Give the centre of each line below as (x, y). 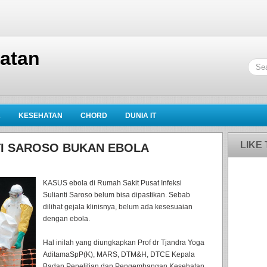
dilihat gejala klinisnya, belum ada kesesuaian (118, 207)
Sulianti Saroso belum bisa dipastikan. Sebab (117, 195)
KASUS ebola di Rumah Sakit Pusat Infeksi (112, 183)
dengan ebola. (66, 219)
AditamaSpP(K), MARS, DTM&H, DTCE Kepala (119, 254)
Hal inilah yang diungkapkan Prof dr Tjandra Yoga (124, 243)
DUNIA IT (141, 116)
